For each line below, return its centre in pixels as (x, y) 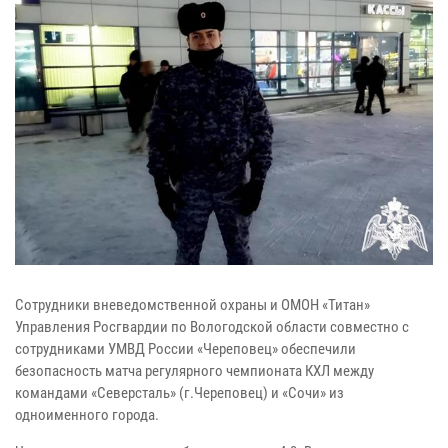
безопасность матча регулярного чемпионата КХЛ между (194, 371)
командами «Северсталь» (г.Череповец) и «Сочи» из (179, 393)
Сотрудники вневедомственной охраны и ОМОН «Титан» (192, 305)
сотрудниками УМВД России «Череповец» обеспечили (185, 349)
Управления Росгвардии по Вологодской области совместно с (212, 327)
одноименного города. (87, 415)
